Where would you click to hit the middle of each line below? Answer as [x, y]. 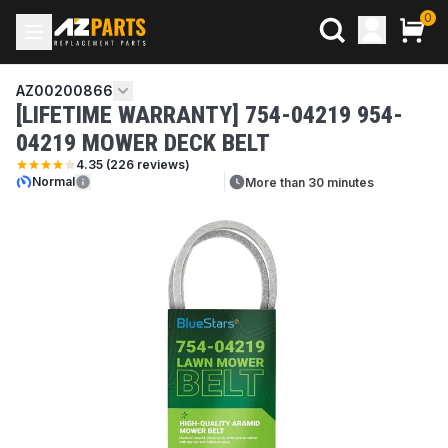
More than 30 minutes [309, 182]
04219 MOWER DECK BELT [143, 143]
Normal [53, 181]
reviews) [162, 164]
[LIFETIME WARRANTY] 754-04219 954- [209, 115]
